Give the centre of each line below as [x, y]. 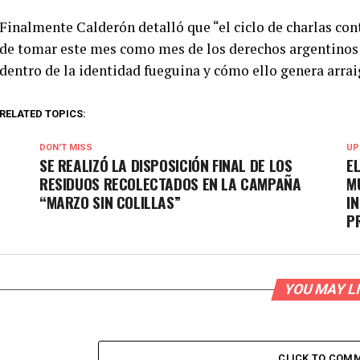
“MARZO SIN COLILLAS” [110, 202]
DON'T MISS [66, 147]
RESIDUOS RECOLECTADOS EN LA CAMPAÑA [170, 184]
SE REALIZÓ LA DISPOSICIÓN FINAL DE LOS [166, 165]
